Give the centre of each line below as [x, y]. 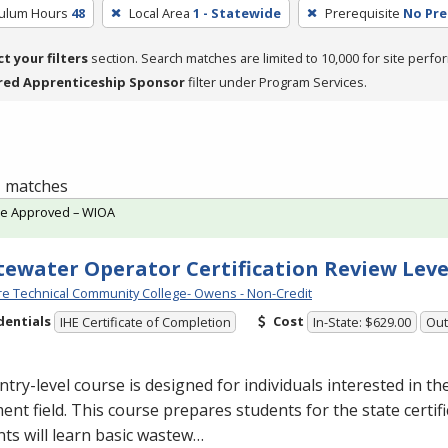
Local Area [159, 12]
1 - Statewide [236, 12]
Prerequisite [362, 12]
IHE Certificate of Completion [145, 322]
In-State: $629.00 [362, 322]
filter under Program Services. [276, 81]
